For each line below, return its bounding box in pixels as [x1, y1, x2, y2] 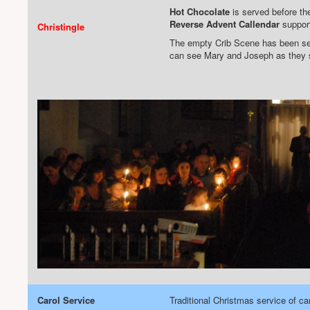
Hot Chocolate [170, 5, 230, 18]
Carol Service [37, 293, 95, 307]
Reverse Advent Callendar [170, 17, 280, 30]
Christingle [37, 20, 84, 33]
